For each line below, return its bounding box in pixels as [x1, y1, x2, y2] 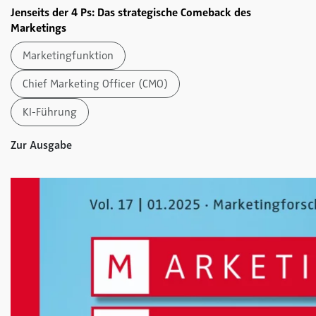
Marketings [11, 20, 66, 35]
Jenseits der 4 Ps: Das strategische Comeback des [11, 5, 251, 20]
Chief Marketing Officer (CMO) [23, 76, 168, 91]
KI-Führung [23, 104, 77, 119]
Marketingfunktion [23, 48, 114, 63]
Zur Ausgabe [11, 138, 75, 152]
